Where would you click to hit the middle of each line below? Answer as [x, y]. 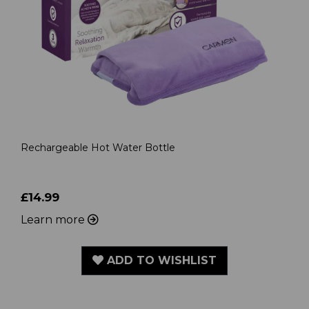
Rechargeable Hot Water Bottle [98, 148]
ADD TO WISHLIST [160, 261]
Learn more [54, 220]
